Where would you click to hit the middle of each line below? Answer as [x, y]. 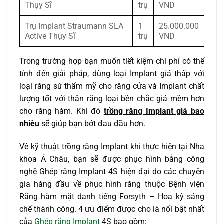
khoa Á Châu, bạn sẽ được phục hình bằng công [112, 159]
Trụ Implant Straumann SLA [74, 26]
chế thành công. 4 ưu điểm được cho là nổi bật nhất [112, 209]
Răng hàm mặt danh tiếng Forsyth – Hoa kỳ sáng [112, 197]
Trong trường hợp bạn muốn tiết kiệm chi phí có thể [112, 61]
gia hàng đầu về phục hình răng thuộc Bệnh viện [112, 184]
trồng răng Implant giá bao [154, 111]
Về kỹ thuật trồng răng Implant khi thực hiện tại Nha [112, 147]
